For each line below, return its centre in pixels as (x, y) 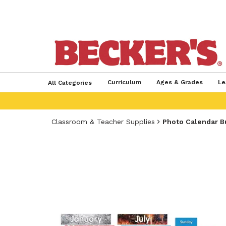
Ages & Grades (179, 82)
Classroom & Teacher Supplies (103, 122)
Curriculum (124, 82)
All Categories (70, 83)
